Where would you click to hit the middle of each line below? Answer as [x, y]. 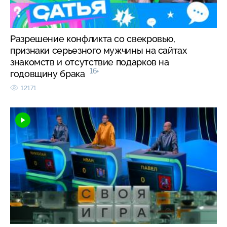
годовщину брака [50, 73]
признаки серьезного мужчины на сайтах [99, 50]
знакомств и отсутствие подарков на [90, 62]
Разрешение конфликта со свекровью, [93, 39]
